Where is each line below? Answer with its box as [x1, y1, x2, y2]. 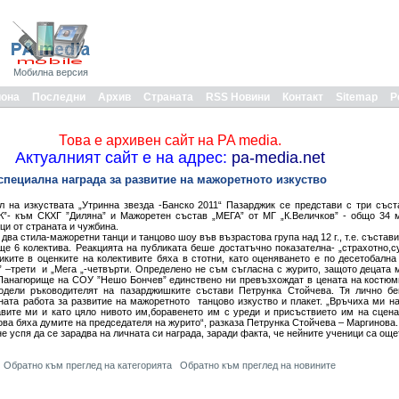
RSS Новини [206, 91, 270, 103]
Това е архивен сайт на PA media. [58, 133, 281, 148]
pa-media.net [226, 149, 325, 167]
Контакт [282, 91, 323, 103]
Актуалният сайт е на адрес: [14, 149, 227, 167]
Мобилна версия [13, 67, 88, 77]
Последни [32, 91, 85, 103]
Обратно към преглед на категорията [4, 360, 172, 370]
